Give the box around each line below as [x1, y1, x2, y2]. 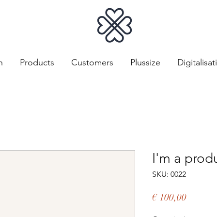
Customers [71, 57, 113, 68]
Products [19, 57, 54, 68]
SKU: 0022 [152, 170, 186, 179]
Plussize [130, 57, 160, 68]
